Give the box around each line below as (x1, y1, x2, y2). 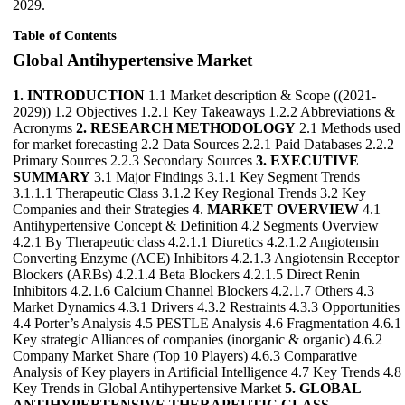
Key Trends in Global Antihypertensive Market (13, 381, 285, 397)
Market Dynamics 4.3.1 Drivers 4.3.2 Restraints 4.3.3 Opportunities (13, 299, 400, 316)
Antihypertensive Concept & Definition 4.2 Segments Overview (13, 218, 379, 234)
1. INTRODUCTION (13, 88, 145, 104)
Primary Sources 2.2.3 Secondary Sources (13, 153, 256, 169)
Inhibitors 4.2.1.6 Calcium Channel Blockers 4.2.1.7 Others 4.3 (13, 283, 374, 299)
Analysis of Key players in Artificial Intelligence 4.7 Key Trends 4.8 (13, 364, 401, 381)
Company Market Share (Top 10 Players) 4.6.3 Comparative (13, 348, 357, 364)
